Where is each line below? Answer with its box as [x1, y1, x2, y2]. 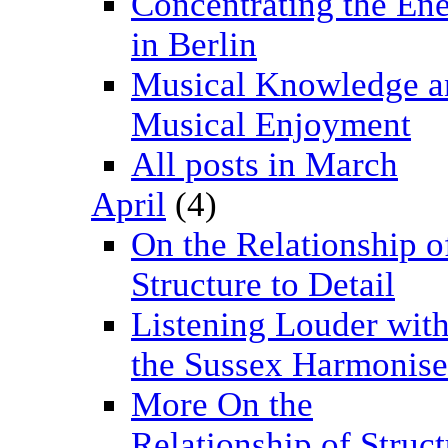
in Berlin [131, 25, 257, 65]
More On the [131, 385, 313, 425]
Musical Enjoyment [131, 105, 411, 145]
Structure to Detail [131, 265, 395, 305]
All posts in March [131, 145, 398, 185]
